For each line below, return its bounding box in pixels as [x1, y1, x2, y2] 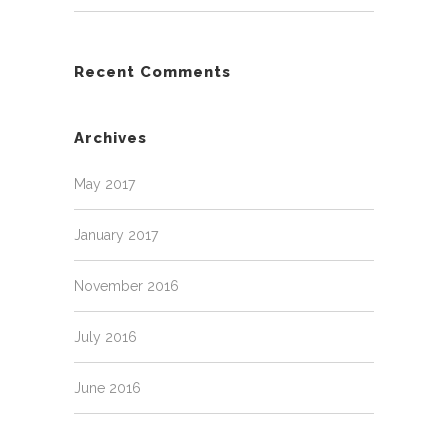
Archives [74, 129, 147, 147]
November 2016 [74, 278, 179, 294]
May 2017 [74, 176, 135, 192]
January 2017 [74, 227, 158, 243]
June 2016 [74, 380, 141, 396]
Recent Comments [74, 63, 231, 81]
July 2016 [74, 329, 137, 345]
